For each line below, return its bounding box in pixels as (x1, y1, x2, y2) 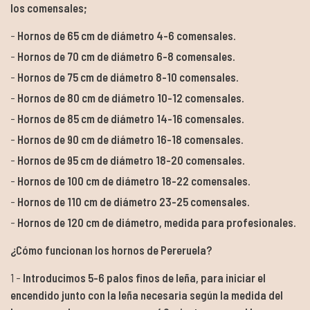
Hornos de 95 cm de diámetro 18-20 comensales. (17, 152, 245, 167)
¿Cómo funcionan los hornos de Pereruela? (10, 242, 212, 257)
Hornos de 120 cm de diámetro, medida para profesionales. (17, 215, 296, 229)
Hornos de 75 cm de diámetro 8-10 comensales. (17, 69, 239, 84)
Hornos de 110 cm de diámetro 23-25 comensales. (17, 194, 250, 208)
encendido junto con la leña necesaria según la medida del (10, 287, 283, 302)
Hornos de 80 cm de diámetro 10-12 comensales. (17, 90, 244, 104)
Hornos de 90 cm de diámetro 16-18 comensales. (17, 131, 244, 146)
